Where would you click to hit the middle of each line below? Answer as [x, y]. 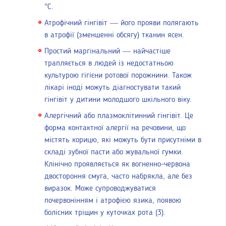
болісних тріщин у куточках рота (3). [105, 213]
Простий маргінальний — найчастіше [107, 52]
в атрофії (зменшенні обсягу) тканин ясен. [114, 36]
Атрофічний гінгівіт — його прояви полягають [122, 23]
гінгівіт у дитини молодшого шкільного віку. [118, 100]
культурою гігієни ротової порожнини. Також [118, 76]
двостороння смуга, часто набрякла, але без [118, 177]
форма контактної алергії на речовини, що [115, 128]
